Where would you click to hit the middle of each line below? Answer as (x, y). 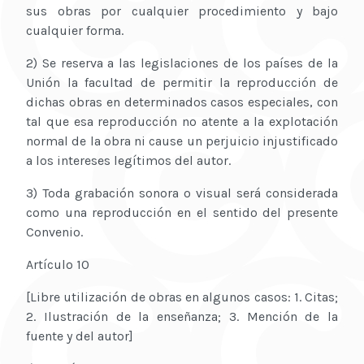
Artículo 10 (58, 265)
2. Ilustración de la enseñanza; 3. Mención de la (182, 317)
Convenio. (54, 232)
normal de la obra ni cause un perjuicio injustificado (182, 141)
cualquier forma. (75, 31)
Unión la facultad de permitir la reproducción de (182, 83)
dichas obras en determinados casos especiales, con (182, 102)
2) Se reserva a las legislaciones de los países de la (182, 63)
